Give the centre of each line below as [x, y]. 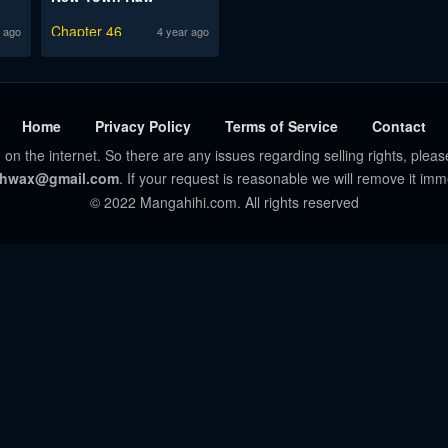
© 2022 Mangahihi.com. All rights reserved [224, 201]
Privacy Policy [143, 125]
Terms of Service [281, 125]
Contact [399, 125]
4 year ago [182, 30]
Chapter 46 [86, 30]
